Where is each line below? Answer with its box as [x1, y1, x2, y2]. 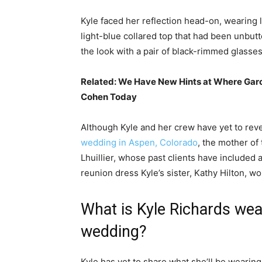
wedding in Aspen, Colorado [81, 137, 198, 149]
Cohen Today [81, 91, 137, 103]
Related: [81, 76, 118, 88]
